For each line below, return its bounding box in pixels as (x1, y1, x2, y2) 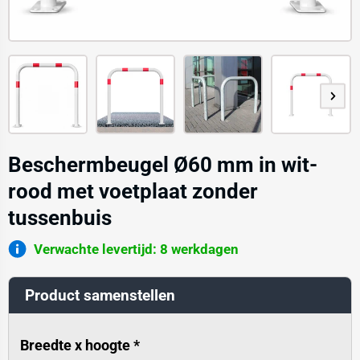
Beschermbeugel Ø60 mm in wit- (7, 153, 317, 178)
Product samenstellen (24, 286, 175, 305)
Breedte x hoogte (19, 337, 133, 354)
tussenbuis (7, 206, 112, 231)
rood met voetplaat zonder (7, 179, 258, 204)
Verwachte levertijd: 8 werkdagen (33, 241, 239, 258)
